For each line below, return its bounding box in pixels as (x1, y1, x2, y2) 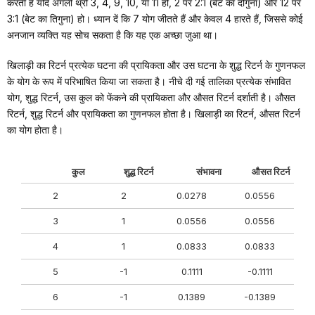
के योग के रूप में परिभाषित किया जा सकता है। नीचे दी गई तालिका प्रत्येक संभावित (7, 75, 291, 87)
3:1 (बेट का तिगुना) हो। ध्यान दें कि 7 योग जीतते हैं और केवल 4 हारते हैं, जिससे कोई (7, 12, 303, 25)
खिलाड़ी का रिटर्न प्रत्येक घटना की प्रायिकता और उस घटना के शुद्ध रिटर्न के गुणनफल (7, 58, 305, 71)
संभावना (196, 165, 221, 177)
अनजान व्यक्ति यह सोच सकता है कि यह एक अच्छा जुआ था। (7, 28, 218, 41)
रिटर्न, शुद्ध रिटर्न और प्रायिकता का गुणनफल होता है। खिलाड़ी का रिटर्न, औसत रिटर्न (7, 107, 300, 120)
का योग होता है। (7, 123, 63, 136)
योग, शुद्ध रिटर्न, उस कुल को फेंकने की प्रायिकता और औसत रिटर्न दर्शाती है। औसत (7, 91, 295, 103)
